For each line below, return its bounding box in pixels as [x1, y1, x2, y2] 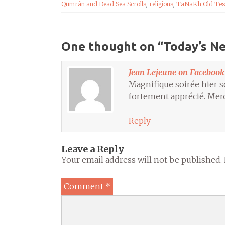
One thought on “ [61, 40, 163, 53]
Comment [64, 181, 105, 191]
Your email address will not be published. [61, 155, 222, 165]
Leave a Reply [61, 143, 124, 155]
